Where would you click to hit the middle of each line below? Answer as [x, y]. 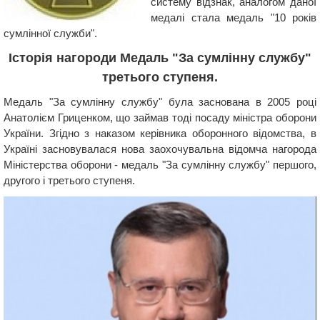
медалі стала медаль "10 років [234, 17]
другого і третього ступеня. [69, 180]
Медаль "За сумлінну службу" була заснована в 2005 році [160, 102]
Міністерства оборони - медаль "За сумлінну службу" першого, [160, 165]
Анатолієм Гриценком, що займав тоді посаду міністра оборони [160, 117]
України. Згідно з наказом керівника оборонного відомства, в [160, 133]
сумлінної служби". [50, 33]
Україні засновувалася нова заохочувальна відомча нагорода [160, 149]
